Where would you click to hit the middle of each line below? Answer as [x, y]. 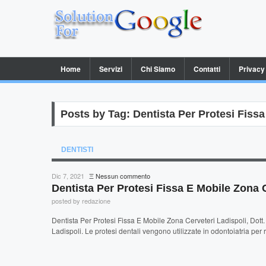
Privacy [252, 69]
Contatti [207, 69]
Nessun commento [123, 176]
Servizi [111, 69]
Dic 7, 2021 [69, 176]
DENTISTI [77, 150]
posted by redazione [81, 201]
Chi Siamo [158, 69]
